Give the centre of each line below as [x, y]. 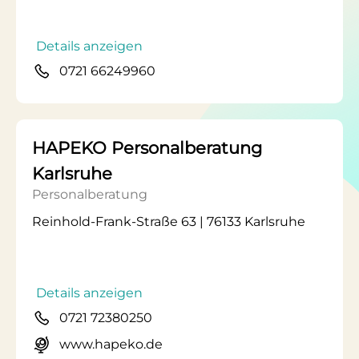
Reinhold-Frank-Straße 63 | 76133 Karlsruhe [169, 222]
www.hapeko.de [111, 344]
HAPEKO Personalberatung [147, 148]
